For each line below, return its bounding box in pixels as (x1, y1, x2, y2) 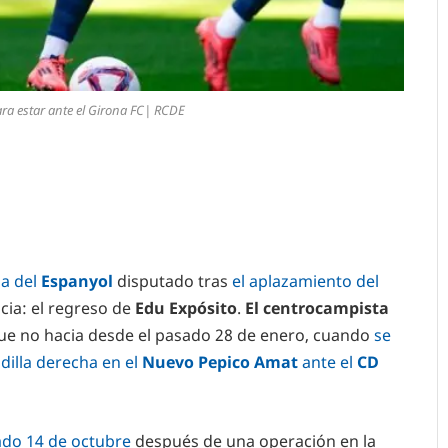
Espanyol (37, 270, 113, 293)
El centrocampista (245, 297, 389, 320)
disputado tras (113, 270, 228, 293)
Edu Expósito (135, 297, 237, 320)
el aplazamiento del (228, 270, 379, 293)
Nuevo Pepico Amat (138, 351, 302, 374)
